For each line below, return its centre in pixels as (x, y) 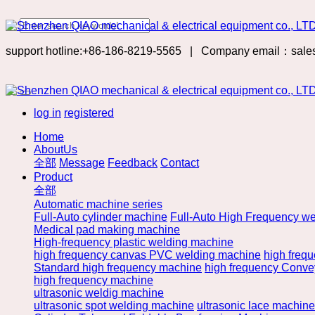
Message (82, 163)
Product (53, 177)
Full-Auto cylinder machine (101, 217)
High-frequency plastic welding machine (134, 242)
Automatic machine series (98, 204)
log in (47, 113)
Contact (180, 163)
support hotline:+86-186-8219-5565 (94, 51)
